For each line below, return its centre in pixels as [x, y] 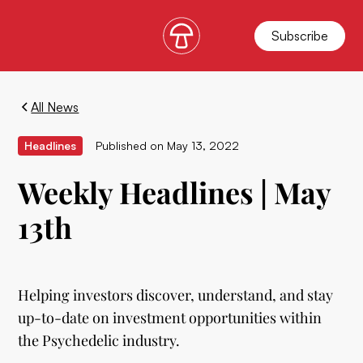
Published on [130, 145]
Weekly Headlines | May [175, 192]
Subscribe [299, 35]
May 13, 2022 [203, 145]
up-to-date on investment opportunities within [170, 318]
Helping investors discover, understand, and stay [176, 295]
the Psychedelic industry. [99, 340]
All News [55, 107]
